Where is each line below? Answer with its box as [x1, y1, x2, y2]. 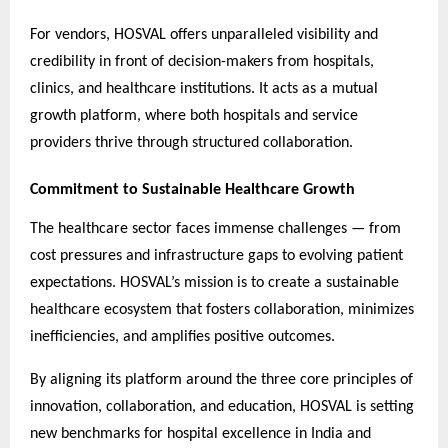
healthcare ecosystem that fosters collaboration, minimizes [30, 301, 414, 318]
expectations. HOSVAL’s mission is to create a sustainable [30, 274, 399, 291]
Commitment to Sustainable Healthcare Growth [30, 181, 355, 198]
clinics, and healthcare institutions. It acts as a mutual [30, 81, 378, 98]
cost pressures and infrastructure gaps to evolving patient [30, 247, 403, 264]
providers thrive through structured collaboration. [30, 135, 353, 152]
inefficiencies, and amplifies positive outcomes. [30, 328, 335, 345]
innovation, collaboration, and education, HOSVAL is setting [30, 398, 414, 415]
